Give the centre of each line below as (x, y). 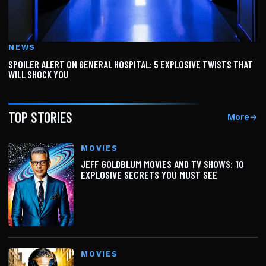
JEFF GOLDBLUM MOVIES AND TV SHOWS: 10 (162, 164)
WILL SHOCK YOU (38, 74)
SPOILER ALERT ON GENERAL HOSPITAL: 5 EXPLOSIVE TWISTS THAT (131, 64)
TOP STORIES (40, 117)
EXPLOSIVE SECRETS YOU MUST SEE (149, 174)
